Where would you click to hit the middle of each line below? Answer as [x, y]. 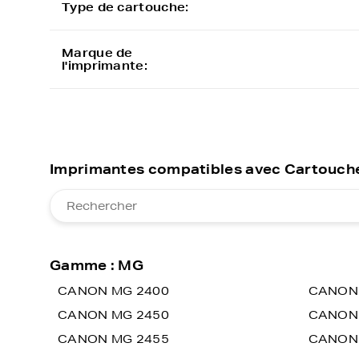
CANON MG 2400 [113, 291]
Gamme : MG [97, 265]
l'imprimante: [105, 66]
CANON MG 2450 [113, 315]
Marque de [97, 53]
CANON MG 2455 [113, 339]
